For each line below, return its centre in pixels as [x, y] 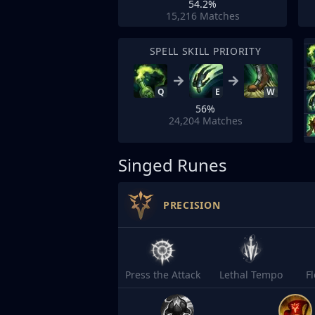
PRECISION [192, 205]
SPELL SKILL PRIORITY [205, 51]
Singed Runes [173, 165]
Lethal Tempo [251, 275]
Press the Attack [162, 275]
